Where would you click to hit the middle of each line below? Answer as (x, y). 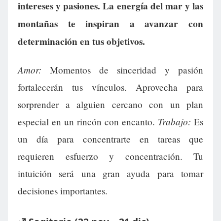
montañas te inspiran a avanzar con (110, 23)
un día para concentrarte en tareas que (110, 139)
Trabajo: (174, 121)
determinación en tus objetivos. (81, 41)
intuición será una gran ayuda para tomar (110, 173)
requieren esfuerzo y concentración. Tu (110, 156)
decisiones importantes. (63, 190)
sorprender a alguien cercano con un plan (110, 104)
